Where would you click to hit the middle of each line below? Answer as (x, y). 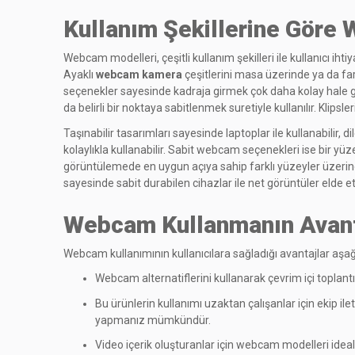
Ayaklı (80, 75)
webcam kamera (139, 75)
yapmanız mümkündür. (153, 320)
